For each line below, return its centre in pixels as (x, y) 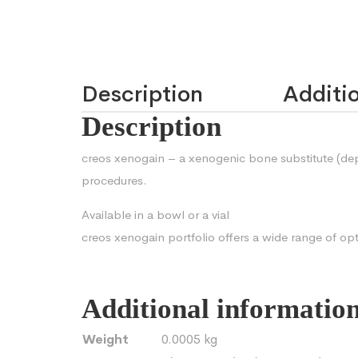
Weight (105, 339)
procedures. (114, 180)
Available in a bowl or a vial (155, 215)
